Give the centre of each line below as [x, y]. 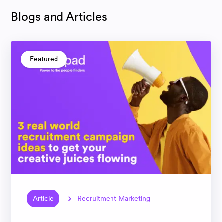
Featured [44, 59]
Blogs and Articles [59, 17]
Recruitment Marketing [114, 198]
